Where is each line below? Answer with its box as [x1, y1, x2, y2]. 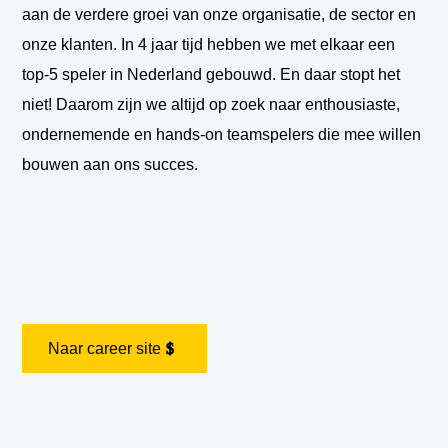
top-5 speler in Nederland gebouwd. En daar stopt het [22, 66, 401, 84]
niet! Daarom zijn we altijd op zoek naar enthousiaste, [22, 96, 401, 114]
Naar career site [48, 340, 162, 358]
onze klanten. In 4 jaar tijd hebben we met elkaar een [22, 36, 396, 54]
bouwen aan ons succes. [22, 156, 199, 174]
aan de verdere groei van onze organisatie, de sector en [22, 6, 417, 24]
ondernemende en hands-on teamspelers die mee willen [22, 126, 422, 144]
